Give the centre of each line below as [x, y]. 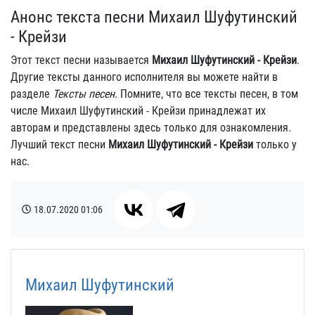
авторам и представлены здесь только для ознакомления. [151, 128]
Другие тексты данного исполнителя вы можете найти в [144, 77]
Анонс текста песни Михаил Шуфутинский [154, 17]
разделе [32, 94]
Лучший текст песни [59, 144]
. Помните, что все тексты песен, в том [206, 94]
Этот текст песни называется [81, 60]
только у [275, 144]
